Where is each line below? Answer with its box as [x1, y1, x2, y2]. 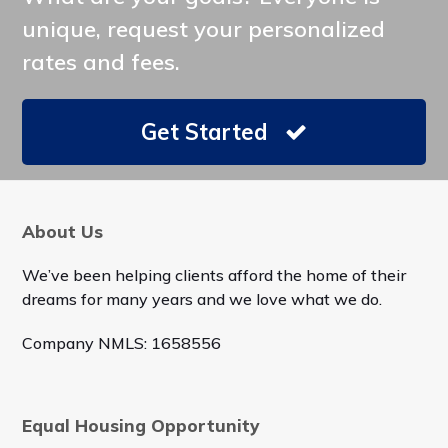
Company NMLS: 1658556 [22, 333, 222, 354]
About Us [22, 221, 104, 243]
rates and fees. [22, 48, 181, 77]
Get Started [140, 118, 268, 147]
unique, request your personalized [22, 15, 386, 44]
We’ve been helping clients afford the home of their [22, 265, 407, 286]
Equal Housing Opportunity [22, 415, 260, 437]
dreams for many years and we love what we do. [22, 289, 383, 310]
